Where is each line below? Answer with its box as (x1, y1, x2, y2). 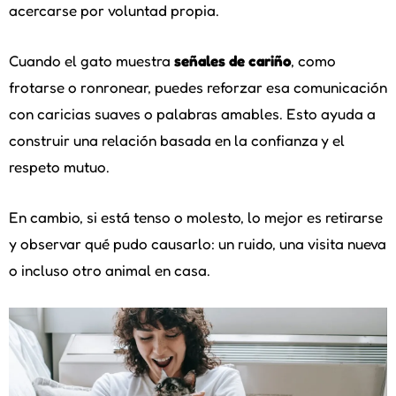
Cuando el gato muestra (9, 50, 174, 70)
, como (291, 50, 336, 70)
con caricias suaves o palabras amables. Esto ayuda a (9, 103, 376, 123)
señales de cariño (174, 50, 291, 70)
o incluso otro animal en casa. (9, 260, 210, 279)
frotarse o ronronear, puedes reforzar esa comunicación (9, 77, 387, 96)
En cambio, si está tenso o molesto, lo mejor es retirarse (9, 207, 383, 226)
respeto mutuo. (9, 156, 110, 176)
